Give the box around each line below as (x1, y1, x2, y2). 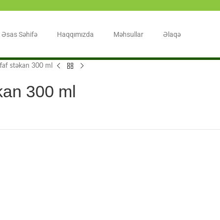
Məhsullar (113, 30, 143, 38)
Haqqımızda (57, 30, 94, 38)
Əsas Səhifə (1, 30, 37, 38)
